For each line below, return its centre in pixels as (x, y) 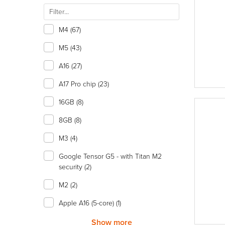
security (72, 166)
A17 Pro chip (78, 84)
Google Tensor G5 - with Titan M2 (110, 156)
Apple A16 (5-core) (87, 203)
